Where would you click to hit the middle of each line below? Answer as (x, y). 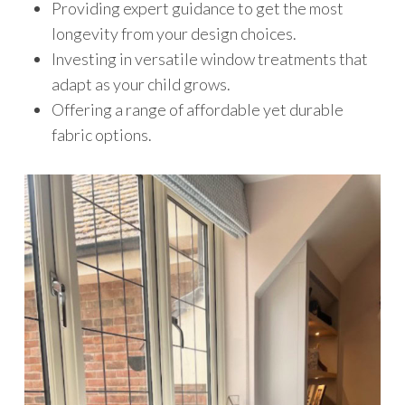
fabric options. (101, 135)
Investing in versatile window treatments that (209, 59)
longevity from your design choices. (174, 34)
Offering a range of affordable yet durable (197, 110)
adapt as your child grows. (141, 85)
